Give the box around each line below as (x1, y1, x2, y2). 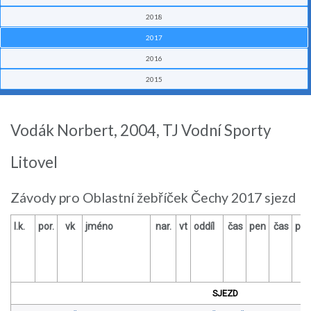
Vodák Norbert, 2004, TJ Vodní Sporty (10, 121, 271, 140)
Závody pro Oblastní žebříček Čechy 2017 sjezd (10, 190, 296, 206)
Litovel (10, 153, 58, 172)
